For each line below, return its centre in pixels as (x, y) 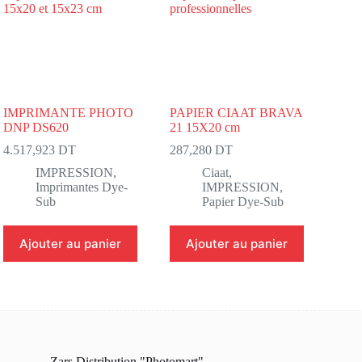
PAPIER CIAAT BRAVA (236, 113)
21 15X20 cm (205, 127)
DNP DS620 (36, 127)
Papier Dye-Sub (243, 202)
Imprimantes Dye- (82, 187)
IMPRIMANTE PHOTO (69, 113)
